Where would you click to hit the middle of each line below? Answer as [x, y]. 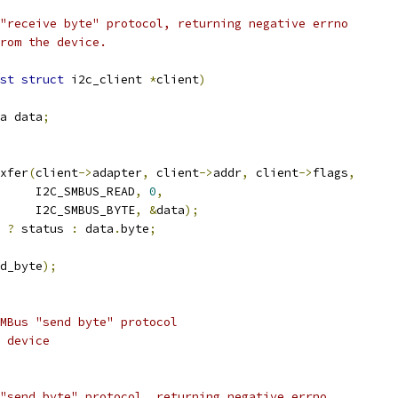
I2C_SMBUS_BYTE [85, 210]
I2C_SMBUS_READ [85, 191]
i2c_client [107, 80]
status [43, 229]
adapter [117, 173]
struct [43, 80]
